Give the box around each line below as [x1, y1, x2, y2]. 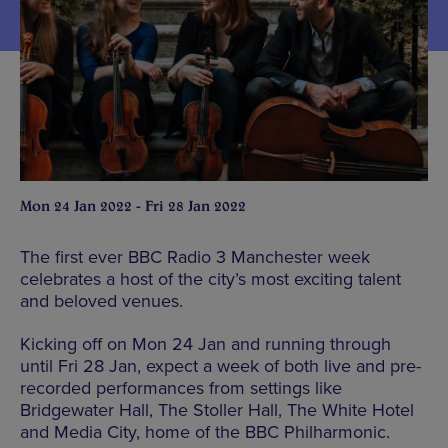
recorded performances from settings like [20, 376, 342, 399]
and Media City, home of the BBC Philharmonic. [20, 420, 390, 443]
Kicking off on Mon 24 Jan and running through [20, 332, 391, 355]
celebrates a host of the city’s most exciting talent [20, 267, 401, 290]
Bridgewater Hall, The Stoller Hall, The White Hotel [20, 398, 414, 421]
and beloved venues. [20, 289, 183, 312]
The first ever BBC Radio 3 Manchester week [20, 245, 370, 268]
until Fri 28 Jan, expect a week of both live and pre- [20, 354, 421, 377]
